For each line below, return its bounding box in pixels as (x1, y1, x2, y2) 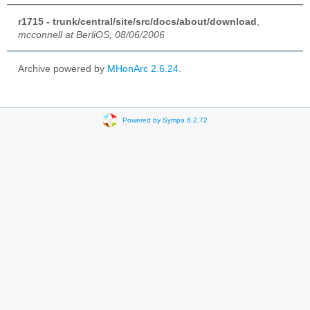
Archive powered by (18, 63, 107, 74)
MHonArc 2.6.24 (107, 63, 179, 74)
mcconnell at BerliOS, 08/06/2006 (18, 29, 165, 40)
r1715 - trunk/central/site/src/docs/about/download (18, 16, 257, 27)
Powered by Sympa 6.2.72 (122, 116, 208, 125)
